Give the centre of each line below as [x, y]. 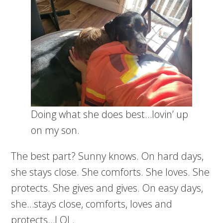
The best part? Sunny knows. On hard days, [108, 156]
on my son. [56, 130]
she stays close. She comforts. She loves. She [111, 172]
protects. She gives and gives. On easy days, [107, 188]
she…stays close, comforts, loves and [92, 204]
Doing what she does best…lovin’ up [110, 114]
